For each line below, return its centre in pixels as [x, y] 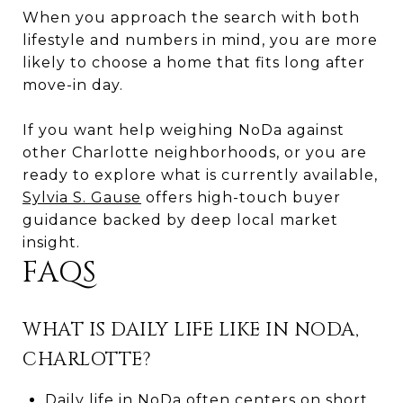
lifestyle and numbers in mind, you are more [200, 40]
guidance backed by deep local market [180, 219]
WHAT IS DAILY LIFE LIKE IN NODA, [191, 330]
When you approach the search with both [191, 17]
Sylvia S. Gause [82, 197]
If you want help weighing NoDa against [184, 130]
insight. [51, 242]
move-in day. [73, 85]
